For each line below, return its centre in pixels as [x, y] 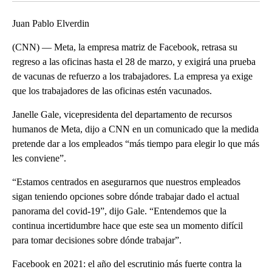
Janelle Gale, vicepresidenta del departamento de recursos [122, 114]
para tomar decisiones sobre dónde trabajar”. [97, 240]
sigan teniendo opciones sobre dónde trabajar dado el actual [126, 196]
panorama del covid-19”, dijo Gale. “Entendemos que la [119, 211]
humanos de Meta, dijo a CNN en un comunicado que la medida [135, 129]
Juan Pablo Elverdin [51, 23]
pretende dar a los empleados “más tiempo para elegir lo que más [136, 143]
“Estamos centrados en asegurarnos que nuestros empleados [126, 182]
